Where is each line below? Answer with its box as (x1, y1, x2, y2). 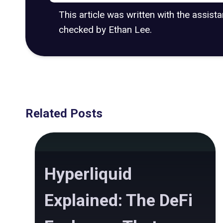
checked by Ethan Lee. (58, 23, 152, 35)
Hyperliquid (44, 164, 132, 184)
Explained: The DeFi (44, 190, 193, 211)
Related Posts (25, 107, 103, 120)
